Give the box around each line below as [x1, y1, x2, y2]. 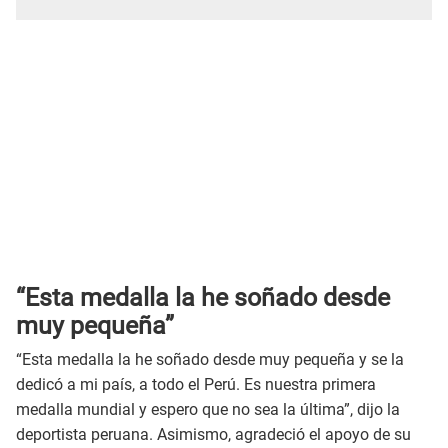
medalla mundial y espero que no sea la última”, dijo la [16, 400, 400, 420]
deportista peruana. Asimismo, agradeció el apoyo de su [16, 425, 411, 445]
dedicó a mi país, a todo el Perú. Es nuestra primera [16, 375, 376, 395]
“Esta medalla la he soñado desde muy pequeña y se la [16, 350, 404, 370]
